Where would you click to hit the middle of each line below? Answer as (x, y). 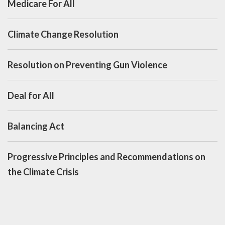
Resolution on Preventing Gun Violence (87, 65)
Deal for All (31, 96)
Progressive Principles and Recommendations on (106, 157)
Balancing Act (36, 126)
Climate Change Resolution (63, 34)
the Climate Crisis (43, 172)
